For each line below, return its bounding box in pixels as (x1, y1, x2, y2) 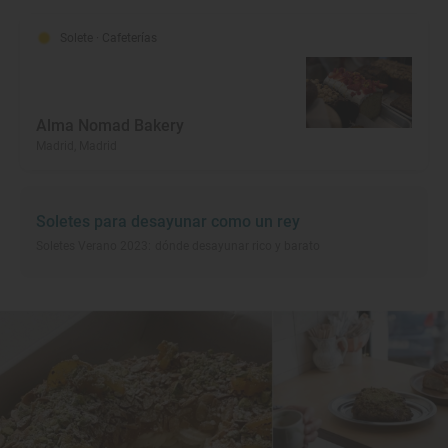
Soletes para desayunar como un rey (36, 212, 300, 232)
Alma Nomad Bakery (36, 116, 184, 136)
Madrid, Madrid (36, 139, 117, 154)
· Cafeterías (96, 31, 157, 46)
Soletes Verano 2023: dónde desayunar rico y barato (36, 239, 321, 254)
